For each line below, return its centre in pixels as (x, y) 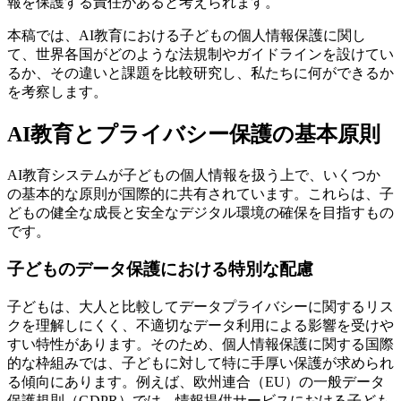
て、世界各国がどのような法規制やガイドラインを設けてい (200, 54)
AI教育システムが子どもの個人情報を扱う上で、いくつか (194, 175)
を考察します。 (57, 91)
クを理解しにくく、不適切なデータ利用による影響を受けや (200, 326)
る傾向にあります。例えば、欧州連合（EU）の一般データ (196, 382)
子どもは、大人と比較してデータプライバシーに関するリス (200, 307)
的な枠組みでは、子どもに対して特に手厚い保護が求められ (200, 363)
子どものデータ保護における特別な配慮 (160, 269)
